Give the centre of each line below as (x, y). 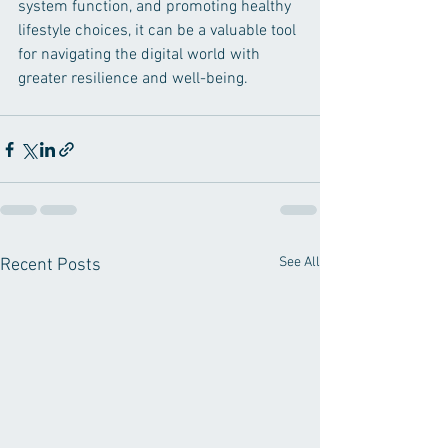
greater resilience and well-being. (133, 79)
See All (299, 263)
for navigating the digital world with (141, 55)
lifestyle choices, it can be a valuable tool (159, 31)
